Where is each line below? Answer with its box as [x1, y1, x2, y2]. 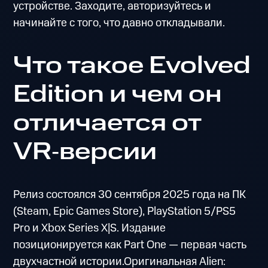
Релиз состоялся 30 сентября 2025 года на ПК [13, 186, 246, 203]
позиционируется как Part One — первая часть [13, 236, 247, 253]
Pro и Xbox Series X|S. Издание [13, 220, 166, 236]
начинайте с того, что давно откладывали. [13, 14, 226, 31]
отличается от [13, 106, 202, 141]
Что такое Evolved [13, 49, 251, 83]
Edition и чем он [13, 78, 223, 112]
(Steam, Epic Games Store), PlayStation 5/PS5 [13, 203, 236, 220]
